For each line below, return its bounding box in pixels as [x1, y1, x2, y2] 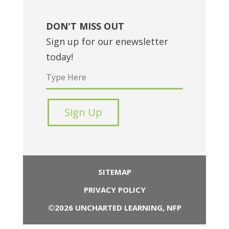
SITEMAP [98, 166, 131, 177]
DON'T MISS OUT [46, 19, 124, 32]
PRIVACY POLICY [83, 184, 146, 195]
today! [46, 50, 73, 63]
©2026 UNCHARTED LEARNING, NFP [48, 202, 181, 213]
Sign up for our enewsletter [46, 35, 168, 48]
